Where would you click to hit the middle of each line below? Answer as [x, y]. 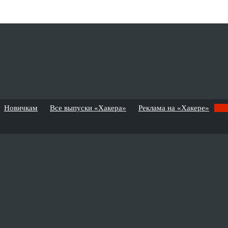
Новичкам [21, 108]
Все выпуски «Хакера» [88, 108]
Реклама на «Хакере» [174, 108]
